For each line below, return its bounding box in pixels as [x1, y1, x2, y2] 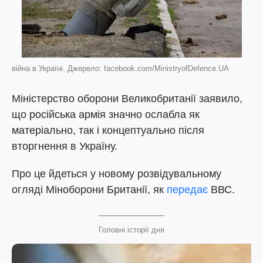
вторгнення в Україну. [12, 140, 117, 152]
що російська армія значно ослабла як [12, 109, 200, 120]
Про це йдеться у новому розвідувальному [12, 168, 221, 180]
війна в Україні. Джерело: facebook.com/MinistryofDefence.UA [12, 64, 229, 73]
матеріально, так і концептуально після [12, 124, 204, 136]
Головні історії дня [99, 225, 164, 234]
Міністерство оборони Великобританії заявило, [12, 93, 242, 104]
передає [167, 184, 208, 195]
